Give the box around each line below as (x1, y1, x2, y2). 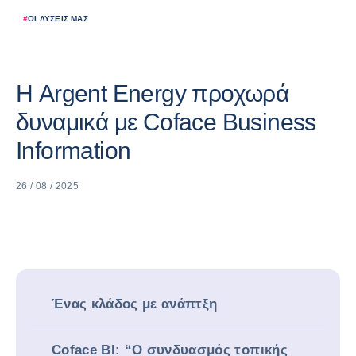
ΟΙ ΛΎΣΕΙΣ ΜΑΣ (28, 14, 88, 23)
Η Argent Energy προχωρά (16, 80, 289, 106)
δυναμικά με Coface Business (16, 109, 316, 135)
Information (16, 137, 131, 164)
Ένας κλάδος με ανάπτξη (52, 296, 226, 311)
